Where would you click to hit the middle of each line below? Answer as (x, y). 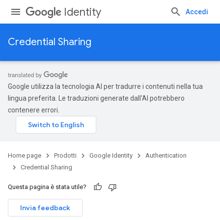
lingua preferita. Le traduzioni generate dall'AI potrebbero (96, 98)
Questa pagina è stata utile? (47, 187)
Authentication (166, 155)
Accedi (197, 12)
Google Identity (111, 155)
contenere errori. (34, 110)
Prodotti (65, 155)
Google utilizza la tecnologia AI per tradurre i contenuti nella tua (105, 86)
